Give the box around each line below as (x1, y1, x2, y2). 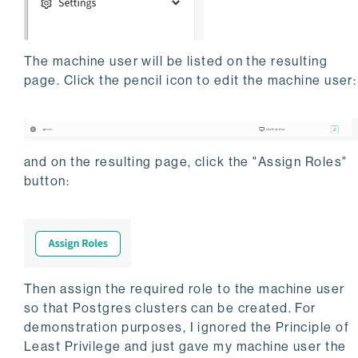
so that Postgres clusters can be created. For (24, 300, 316, 316)
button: (24, 173, 70, 189)
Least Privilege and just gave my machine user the (24, 339, 347, 355)
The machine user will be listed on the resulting (24, 54, 328, 70)
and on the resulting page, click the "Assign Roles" (24, 154, 348, 170)
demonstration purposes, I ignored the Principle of (24, 320, 350, 336)
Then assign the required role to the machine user (24, 281, 345, 297)
